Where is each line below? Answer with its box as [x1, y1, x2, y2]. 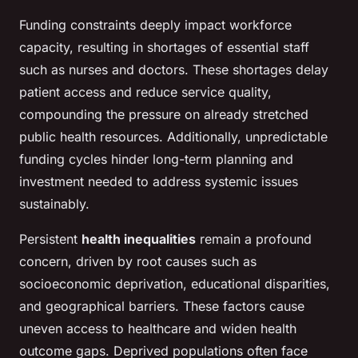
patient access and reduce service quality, [19, 84, 272, 101]
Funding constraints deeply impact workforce [19, 17, 292, 34]
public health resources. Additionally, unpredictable [19, 129, 328, 145]
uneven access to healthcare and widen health [19, 320, 296, 337]
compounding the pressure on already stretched [19, 106, 308, 123]
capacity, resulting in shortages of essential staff [19, 39, 309, 56]
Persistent [19, 231, 82, 248]
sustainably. [19, 196, 89, 213]
